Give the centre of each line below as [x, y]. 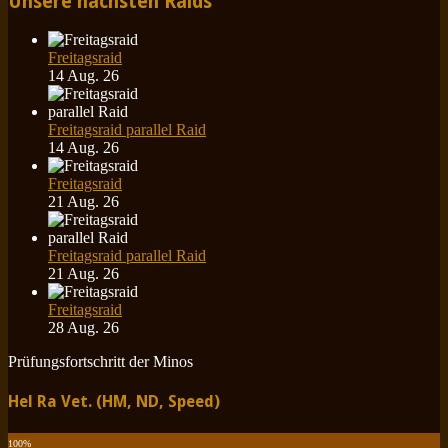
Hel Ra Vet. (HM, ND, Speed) [114, 402]
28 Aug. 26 [83, 328]
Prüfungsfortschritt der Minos [100, 362]
